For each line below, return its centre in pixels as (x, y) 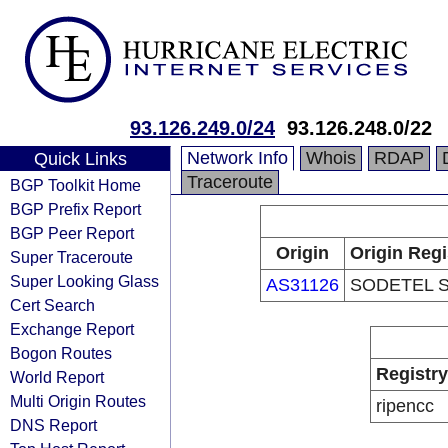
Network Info (237, 158)
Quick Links (80, 159)
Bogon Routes (61, 353)
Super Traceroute (71, 257)
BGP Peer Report (72, 233)
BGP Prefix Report (75, 209)
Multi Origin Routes (78, 401)
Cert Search (52, 305)
